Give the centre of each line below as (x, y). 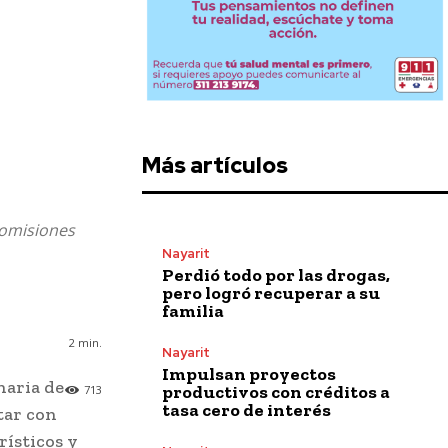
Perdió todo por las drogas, (276, 274)
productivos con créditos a (276, 391)
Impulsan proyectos (249, 373)
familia (193, 310)
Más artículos (215, 165)
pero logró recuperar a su (271, 292)
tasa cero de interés (246, 409)
